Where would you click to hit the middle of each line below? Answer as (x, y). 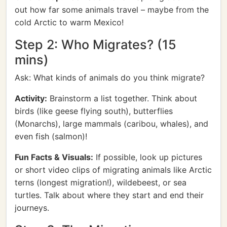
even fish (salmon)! (51, 136)
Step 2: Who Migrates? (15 (96, 45)
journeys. (32, 208)
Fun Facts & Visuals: (54, 157)
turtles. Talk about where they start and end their (109, 195)
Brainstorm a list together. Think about (122, 98)
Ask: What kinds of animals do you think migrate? (110, 78)
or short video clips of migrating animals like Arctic (113, 170)
